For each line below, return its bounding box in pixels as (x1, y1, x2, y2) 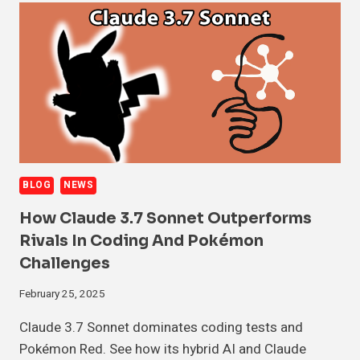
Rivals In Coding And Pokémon (19, 231, 264, 252)
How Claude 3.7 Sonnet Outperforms (19, 209, 312, 229)
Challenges (19, 254, 110, 274)
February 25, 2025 (19, 285, 105, 302)
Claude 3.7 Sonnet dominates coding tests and (19, 317, 303, 337)
